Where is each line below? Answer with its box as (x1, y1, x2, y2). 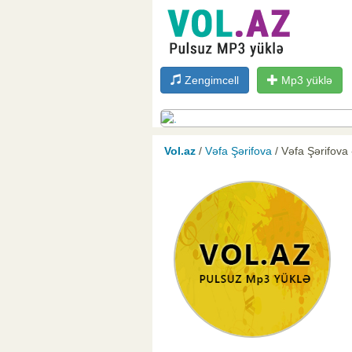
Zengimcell (181, 74, 239, 86)
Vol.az (164, 145, 196, 158)
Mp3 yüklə (278, 74, 332, 86)
